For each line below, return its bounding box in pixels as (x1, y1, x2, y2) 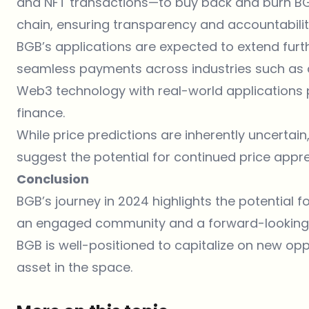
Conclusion (17, 170, 89, 188)
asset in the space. (17, 258, 132, 276)
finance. (17, 103, 65, 121)
